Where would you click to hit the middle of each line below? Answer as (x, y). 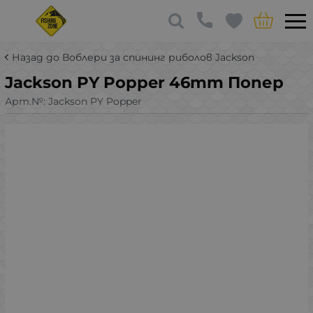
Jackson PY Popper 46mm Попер (144, 82)
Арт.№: (27, 101)
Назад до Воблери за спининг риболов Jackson (133, 57)
